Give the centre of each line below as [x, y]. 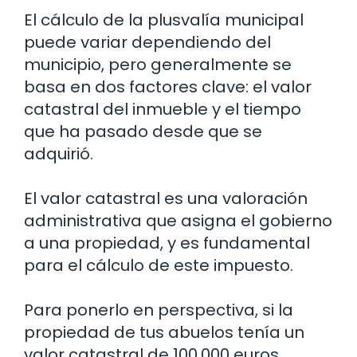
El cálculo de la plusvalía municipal [164, 20]
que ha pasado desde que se [143, 132]
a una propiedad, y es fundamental [167, 243]
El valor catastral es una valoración [166, 199]
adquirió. [59, 154]
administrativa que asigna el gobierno [178, 221]
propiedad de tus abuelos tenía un [164, 333]
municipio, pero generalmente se [158, 65]
